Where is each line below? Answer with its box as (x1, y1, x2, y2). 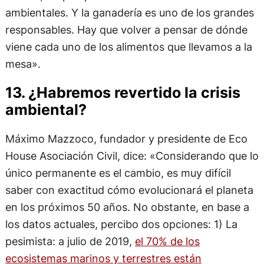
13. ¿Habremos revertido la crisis (5, 83, 240, 101)
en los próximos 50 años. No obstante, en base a (5, 200, 249, 214)
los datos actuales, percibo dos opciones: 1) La (5, 217, 237, 231)
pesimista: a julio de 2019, (5, 235, 135, 248)
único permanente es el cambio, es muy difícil (5, 166, 231, 180)
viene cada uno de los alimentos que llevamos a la (5, 39, 252, 53)
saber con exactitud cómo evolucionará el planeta (5, 183, 253, 197)
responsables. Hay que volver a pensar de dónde (5, 22, 247, 36)
